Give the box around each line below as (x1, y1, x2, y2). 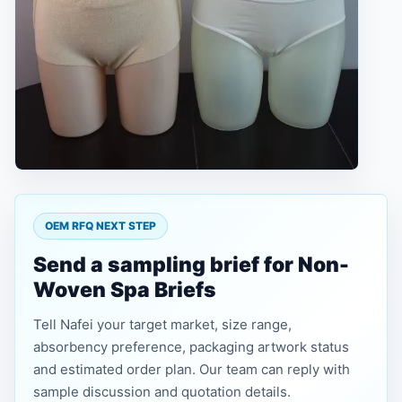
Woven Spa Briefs (33, 277, 216, 302)
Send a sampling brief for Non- (33, 252, 349, 277)
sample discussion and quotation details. (33, 383, 291, 400)
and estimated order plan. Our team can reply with (33, 361, 350, 378)
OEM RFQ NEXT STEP (45, 219, 156, 232)
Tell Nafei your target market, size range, (33, 316, 292, 333)
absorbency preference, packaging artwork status (33, 338, 349, 355)
